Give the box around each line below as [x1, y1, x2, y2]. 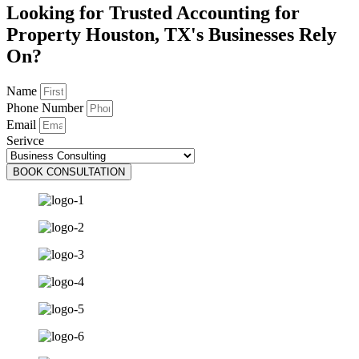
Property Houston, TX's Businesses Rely [6, 23, 337, 45]
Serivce [6, 133, 44, 147]
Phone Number [6, 100, 87, 115]
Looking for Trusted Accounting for [6, 2, 300, 23]
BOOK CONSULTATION [13, 165, 125, 178]
